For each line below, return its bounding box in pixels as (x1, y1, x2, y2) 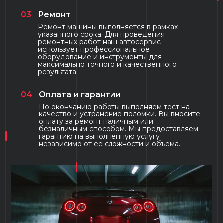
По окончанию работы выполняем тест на (39, 102, 190, 111)
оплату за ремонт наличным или (39, 116, 154, 126)
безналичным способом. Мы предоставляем (39, 124, 199, 133)
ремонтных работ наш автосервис (38, 37, 161, 46)
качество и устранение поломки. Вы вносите (39, 109, 201, 118)
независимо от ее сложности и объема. (39, 139, 181, 148)
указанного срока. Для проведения (38, 29, 165, 39)
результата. (38, 67, 78, 76)
